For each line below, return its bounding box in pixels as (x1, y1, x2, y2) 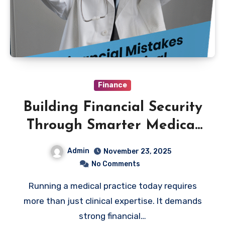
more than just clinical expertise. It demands (23, 196, 202, 206)
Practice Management (38, 137, 187, 151)
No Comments (91, 160, 140, 169)
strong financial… (79, 211, 146, 221)
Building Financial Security (23, 100, 202, 115)
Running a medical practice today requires (28, 181, 34, 191)
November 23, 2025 (103, 147, 171, 156)
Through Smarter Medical (26, 119, 199, 133)
